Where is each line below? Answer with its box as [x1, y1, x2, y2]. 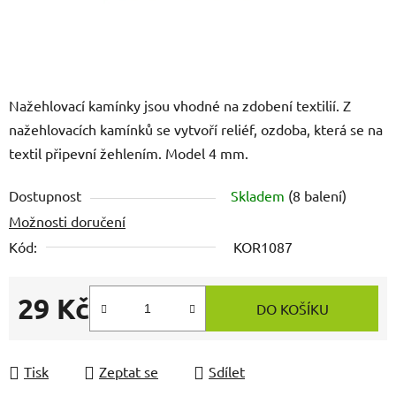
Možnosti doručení [9, 212, 126, 231]
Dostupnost [9, 187, 81, 205]
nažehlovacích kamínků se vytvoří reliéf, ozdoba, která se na [9, 120, 383, 139]
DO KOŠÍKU [255, 300, 329, 318]
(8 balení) [288, 187, 346, 205]
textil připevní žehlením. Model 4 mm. [9, 144, 248, 163]
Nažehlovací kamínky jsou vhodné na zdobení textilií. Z [9, 96, 351, 115]
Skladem [231, 187, 288, 205]
